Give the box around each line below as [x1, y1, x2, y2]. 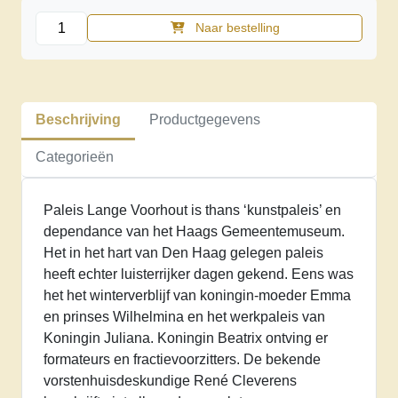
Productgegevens [149, 111, 260, 127]
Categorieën [36, 148, 114, 164]
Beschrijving [36, 111, 121, 127]
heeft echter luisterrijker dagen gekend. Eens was [44, 266, 354, 282]
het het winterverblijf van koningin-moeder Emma [44, 287, 351, 303]
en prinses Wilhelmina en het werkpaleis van [44, 308, 325, 324]
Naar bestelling [195, 20, 280, 36]
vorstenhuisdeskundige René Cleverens [44, 372, 297, 388]
